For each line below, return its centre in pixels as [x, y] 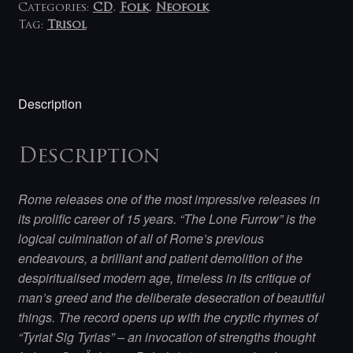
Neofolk [182, 9]
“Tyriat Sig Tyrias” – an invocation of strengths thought [166, 337]
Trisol [67, 26]
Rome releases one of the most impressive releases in [169, 199]
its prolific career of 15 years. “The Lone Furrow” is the [167, 219]
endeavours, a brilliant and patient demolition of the [160, 258]
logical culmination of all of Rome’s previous [141, 239]
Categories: [55, 9]
